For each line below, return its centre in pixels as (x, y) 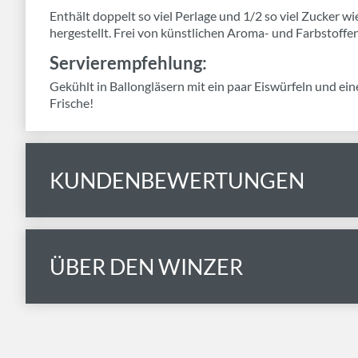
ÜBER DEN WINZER (146, 267)
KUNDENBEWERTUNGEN (177, 180)
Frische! (72, 103)
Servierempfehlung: (128, 63)
